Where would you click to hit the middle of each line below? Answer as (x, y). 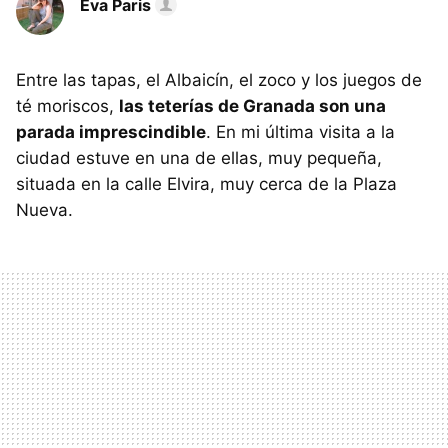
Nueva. (44, 210)
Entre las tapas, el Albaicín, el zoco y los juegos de (219, 80)
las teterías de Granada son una (252, 106)
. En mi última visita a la (300, 132)
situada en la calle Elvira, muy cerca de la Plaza (206, 184)
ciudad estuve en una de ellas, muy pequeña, (199, 158)
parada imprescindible (111, 132)
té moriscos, (67, 106)
